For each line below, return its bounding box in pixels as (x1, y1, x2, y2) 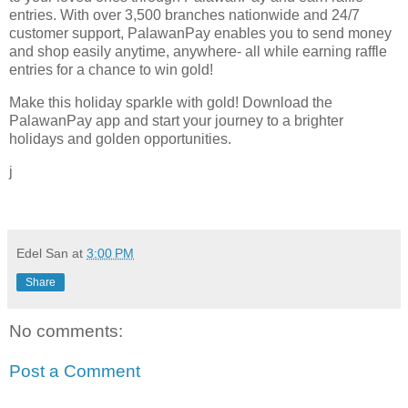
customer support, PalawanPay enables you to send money (9, 25, 392, 41)
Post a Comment (9, 361, 140, 381)
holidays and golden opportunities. (9, 130, 231, 147)
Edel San (16, 246, 68, 261)
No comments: (9, 321, 123, 342)
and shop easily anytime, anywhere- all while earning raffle (9, 43, 387, 59)
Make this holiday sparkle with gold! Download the (9, 94, 332, 110)
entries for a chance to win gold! (9, 61, 217, 77)
